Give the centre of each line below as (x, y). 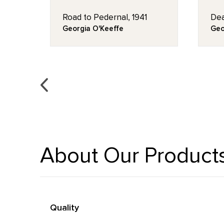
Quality (64, 207)
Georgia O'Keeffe (93, 28)
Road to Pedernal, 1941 (105, 17)
